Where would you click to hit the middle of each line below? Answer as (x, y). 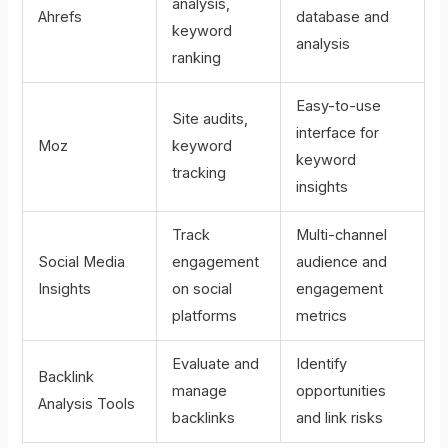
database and (343, 17)
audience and (342, 262)
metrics (322, 316)
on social (202, 289)
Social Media (82, 262)
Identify (322, 364)
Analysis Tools (87, 404)
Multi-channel (342, 235)
